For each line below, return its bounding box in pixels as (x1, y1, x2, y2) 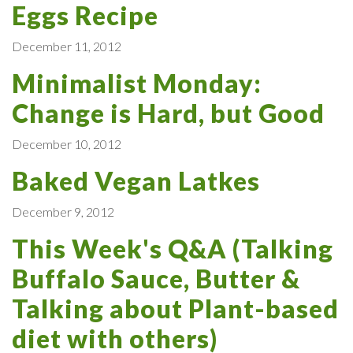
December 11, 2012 (12, 38, 121, 54)
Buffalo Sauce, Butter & (12, 262, 300, 294)
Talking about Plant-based (12, 292, 339, 324)
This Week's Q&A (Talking (12, 232, 333, 264)
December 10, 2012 (12, 136, 121, 151)
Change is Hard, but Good (12, 97, 325, 128)
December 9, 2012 (12, 203, 114, 219)
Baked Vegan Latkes (12, 165, 260, 196)
